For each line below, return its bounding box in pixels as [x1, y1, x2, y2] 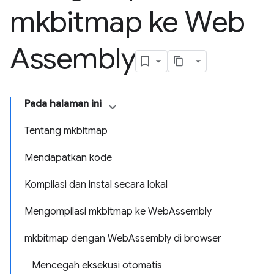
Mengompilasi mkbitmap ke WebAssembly [24, 206, 212, 218]
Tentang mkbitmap [24, 125, 108, 137]
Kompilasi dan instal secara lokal [24, 179, 168, 191]
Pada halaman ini [24, 98, 102, 110]
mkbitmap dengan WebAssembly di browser [24, 232, 221, 245]
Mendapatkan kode [24, 152, 112, 164]
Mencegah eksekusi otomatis [32, 259, 162, 272]
